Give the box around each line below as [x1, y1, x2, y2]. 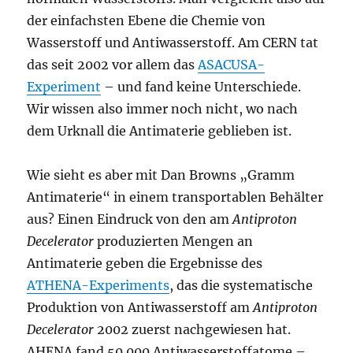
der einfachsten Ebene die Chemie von [27, 13, 266, 29]
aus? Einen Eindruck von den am [27, 211, 233, 228]
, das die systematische [169, 277, 314, 294]
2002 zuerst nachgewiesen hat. [94, 321, 292, 338]
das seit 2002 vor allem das [27, 57, 199, 73]
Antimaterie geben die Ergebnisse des [27, 255, 263, 272]
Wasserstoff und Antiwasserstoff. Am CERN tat [27, 35, 319, 51]
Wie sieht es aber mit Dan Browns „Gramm [27, 167, 295, 184]
